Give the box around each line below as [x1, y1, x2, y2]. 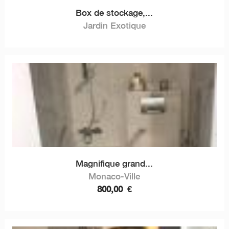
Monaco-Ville [88, 171, 141, 181]
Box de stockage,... [76, 7, 153, 18]
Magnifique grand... [76, 158, 153, 169]
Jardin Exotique [83, 20, 146, 31]
